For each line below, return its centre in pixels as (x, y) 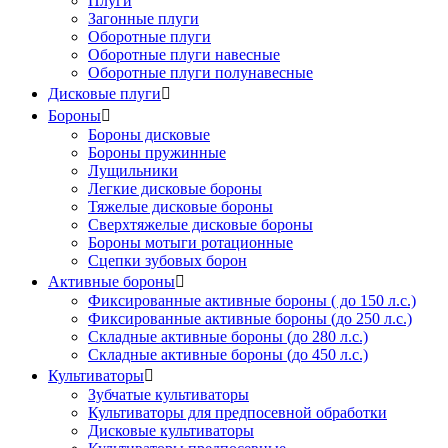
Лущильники (133, 170)
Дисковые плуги (104, 93)
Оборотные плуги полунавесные (200, 72)
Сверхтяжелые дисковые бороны (200, 224)
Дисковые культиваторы (171, 430)
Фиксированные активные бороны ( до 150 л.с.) (252, 300)
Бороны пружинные (157, 152)
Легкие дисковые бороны (175, 188)
